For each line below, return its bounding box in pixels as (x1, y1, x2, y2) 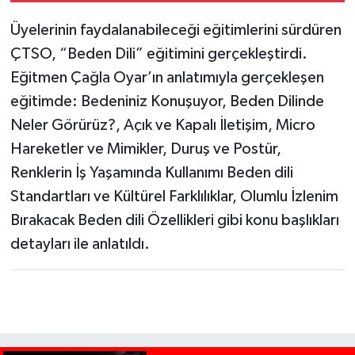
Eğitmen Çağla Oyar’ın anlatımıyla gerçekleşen (10, 69, 324, 86)
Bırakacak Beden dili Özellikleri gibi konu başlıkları (10, 212, 339, 228)
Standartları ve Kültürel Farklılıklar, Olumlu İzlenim (10, 188, 338, 204)
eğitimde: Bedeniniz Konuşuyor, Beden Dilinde (10, 93, 324, 109)
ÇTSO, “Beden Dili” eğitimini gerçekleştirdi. (10, 45, 307, 62)
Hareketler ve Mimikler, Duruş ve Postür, (10, 140, 281, 157)
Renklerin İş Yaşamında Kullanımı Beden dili (10, 164, 293, 181)
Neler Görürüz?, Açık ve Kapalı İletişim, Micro (10, 116, 315, 133)
